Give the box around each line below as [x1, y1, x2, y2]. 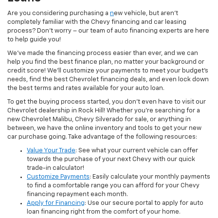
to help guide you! [7, 36, 61, 43]
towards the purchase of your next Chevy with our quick [27, 156, 195, 163]
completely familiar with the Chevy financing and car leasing [7, 19, 186, 26]
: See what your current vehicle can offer [75, 147, 198, 154]
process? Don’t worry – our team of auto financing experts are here [7, 28, 209, 35]
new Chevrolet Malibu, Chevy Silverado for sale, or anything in [7, 116, 191, 123]
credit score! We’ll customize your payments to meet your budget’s [7, 68, 208, 74]
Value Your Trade [27, 147, 75, 154]
